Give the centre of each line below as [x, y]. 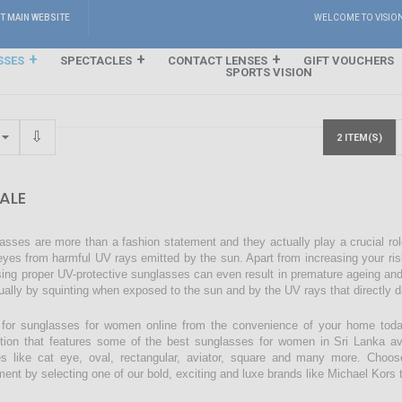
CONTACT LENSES [217, 61]
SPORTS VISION [268, 72]
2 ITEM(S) [359, 138]
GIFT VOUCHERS [348, 61]
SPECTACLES [96, 61]
